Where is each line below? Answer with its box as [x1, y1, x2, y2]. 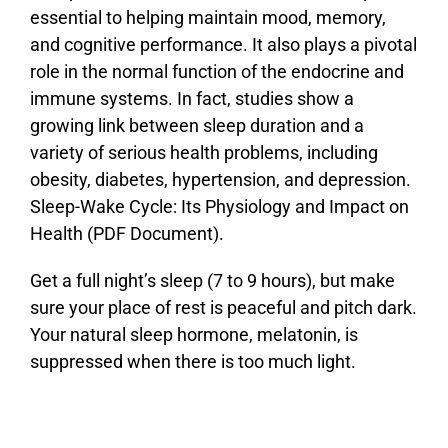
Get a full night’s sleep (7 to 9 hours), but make [29, 270, 395, 292]
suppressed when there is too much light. [29, 351, 356, 373]
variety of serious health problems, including [29, 142, 378, 164]
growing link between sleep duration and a [29, 115, 364, 137]
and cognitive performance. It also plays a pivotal [29, 34, 417, 56]
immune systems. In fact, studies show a [29, 88, 354, 110]
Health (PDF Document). [29, 223, 224, 245]
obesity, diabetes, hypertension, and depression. [29, 169, 411, 191]
